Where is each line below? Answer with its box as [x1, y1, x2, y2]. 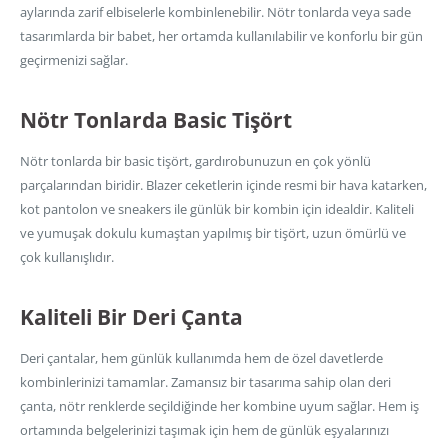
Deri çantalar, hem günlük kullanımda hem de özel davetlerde [20, 349, 383, 368]
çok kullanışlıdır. [20, 247, 114, 266]
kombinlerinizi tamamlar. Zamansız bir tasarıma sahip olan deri [20, 373, 391, 392]
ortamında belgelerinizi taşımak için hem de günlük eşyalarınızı [20, 421, 389, 440]
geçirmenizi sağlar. [20, 50, 128, 69]
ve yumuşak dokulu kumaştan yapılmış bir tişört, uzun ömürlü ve [20, 223, 406, 242]
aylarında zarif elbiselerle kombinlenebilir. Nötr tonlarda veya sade [20, 2, 411, 21]
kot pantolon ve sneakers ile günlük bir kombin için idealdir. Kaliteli [20, 199, 414, 218]
